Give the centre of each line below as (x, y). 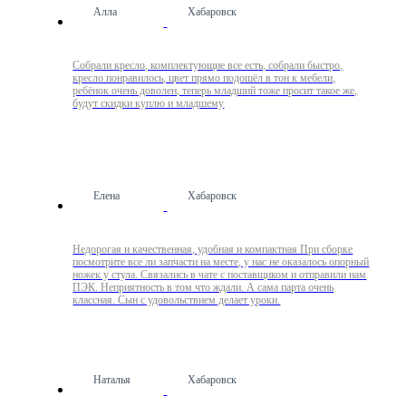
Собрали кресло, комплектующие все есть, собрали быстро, (208, 65)
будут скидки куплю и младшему (149, 103)
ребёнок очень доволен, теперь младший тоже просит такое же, (215, 91)
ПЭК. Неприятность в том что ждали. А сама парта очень (203, 287)
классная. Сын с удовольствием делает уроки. (177, 300)
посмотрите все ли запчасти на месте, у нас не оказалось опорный (221, 262)
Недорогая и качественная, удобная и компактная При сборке (213, 249)
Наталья (112, 380)
